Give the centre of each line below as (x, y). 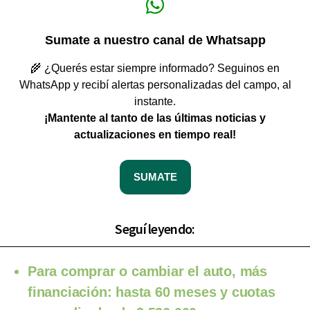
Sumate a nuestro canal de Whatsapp (155, 40)
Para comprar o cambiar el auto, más (147, 271)
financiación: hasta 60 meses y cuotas (152, 292)
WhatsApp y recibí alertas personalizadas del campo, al (155, 84)
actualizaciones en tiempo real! (155, 134)
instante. (155, 101)
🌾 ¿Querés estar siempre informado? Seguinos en (155, 68)
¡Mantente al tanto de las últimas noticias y (155, 118)
